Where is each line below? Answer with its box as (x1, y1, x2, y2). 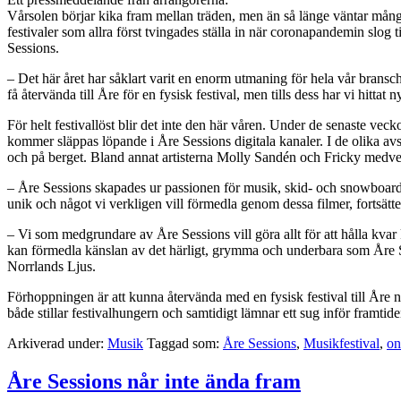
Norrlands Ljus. (7, 258, 96, 274)
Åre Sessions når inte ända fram (7, 369, 301, 393)
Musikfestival (303, 335, 380, 351)
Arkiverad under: (7, 335, 107, 351)
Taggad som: (147, 335, 223, 351)
